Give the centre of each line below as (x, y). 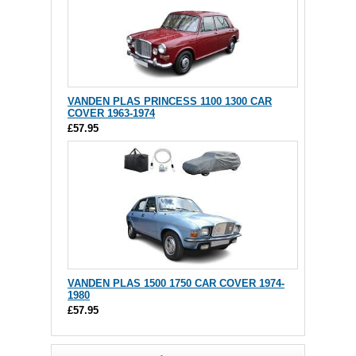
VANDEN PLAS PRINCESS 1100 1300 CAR (170, 102)
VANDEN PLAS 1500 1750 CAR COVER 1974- (176, 284)
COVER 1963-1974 (111, 114)
